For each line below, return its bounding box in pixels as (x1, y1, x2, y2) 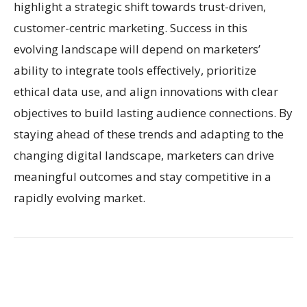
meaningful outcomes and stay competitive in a (14, 168, 271, 184)
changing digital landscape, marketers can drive (14, 147, 274, 163)
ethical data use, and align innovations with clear (14, 83, 278, 99)
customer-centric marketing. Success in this (14, 19, 247, 36)
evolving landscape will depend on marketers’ (14, 40, 260, 57)
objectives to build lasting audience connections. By (14, 104, 293, 121)
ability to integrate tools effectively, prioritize (14, 62, 256, 78)
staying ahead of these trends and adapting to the (14, 125, 284, 142)
